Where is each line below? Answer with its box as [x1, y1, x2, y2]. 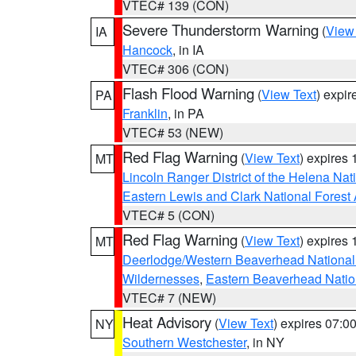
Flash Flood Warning [122, 83, 254, 103]
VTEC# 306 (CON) [122, 60, 229, 78]
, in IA [172, 41, 204, 59]
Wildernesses [122, 269, 199, 288]
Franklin [122, 104, 168, 122]
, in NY [246, 333, 284, 351]
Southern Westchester [122, 333, 246, 351]
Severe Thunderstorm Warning [122, 19, 319, 40]
